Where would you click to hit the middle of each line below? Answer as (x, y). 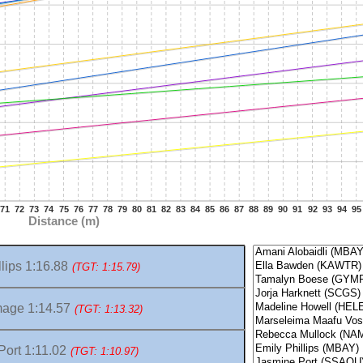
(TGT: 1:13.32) (108, 310)
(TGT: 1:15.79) (106, 267)
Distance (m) (64, 221)
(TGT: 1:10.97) (104, 352)
